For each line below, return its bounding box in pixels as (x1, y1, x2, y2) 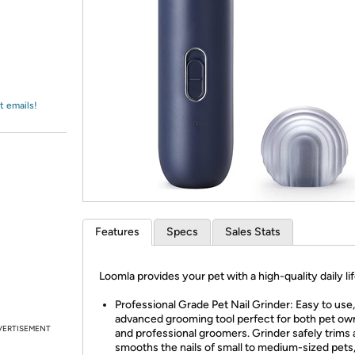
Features (95, 225, 139, 239)
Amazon (30, 20, 72, 34)
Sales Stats (225, 225, 281, 239)
